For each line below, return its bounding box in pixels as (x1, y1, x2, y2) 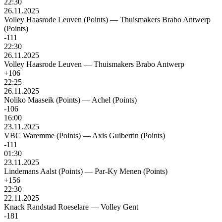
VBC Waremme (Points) (4, 131, 81, 140)
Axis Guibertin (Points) (92, 131, 165, 140)
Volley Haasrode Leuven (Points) (4, 15, 108, 24)
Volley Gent (101, 203, 138, 212)
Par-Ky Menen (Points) (95, 167, 167, 176)
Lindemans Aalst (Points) (4, 167, 83, 176)
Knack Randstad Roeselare (4, 203, 89, 212)
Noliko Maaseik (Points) (4, 96, 80, 105)
